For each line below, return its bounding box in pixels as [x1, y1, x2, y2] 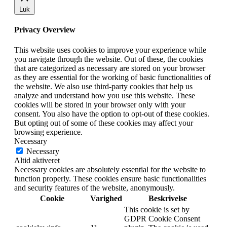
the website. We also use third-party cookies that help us [14, 82, 193, 91]
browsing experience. [14, 127, 83, 136]
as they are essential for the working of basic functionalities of [14, 72, 211, 82]
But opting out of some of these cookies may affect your [14, 118, 193, 127]
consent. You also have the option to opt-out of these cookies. [14, 109, 209, 118]
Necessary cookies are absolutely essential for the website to [14, 165, 206, 174]
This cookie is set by [124, 205, 190, 214]
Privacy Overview [14, 25, 75, 34]
